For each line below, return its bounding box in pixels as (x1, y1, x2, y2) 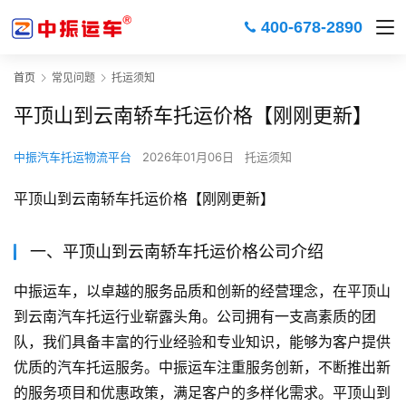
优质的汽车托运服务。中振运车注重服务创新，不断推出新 (14, 358, 391, 377)
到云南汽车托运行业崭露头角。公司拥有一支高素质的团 (14, 307, 376, 326)
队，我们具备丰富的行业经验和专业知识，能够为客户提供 (14, 333, 391, 352)
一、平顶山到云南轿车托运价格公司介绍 (30, 242, 324, 262)
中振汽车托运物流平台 (14, 150, 131, 165)
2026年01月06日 (142, 150, 234, 165)
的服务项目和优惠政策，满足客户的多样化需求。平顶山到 (14, 383, 391, 402)
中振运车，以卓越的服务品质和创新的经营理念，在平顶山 (14, 282, 391, 301)
